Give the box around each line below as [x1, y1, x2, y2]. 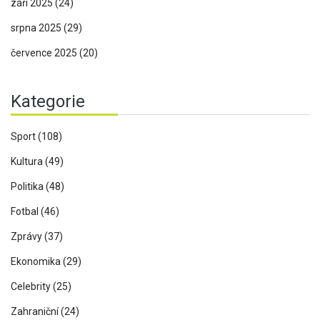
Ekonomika [11, 255, 63, 267]
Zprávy [11, 230, 44, 242]
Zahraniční [11, 305, 61, 317]
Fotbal [11, 205, 41, 217]
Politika [11, 180, 46, 192]
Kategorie [11, 91, 85, 111]
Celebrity [11, 280, 53, 292]
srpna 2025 [11, 21, 64, 34]
